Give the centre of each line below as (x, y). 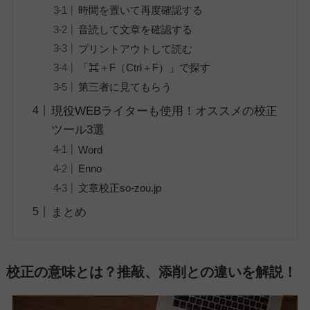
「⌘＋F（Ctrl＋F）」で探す (144, 68)
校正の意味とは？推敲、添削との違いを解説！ (151, 272)
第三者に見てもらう (125, 87)
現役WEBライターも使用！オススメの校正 (165, 111)
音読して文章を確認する (135, 29)
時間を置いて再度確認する (140, 10)
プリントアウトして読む (135, 48)
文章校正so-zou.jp (119, 188)
